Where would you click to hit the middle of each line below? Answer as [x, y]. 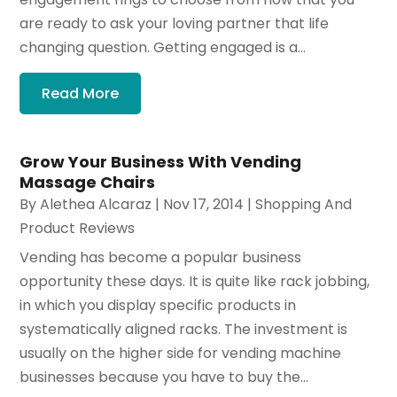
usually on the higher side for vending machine [181, 354]
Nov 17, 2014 [204, 205]
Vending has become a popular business [161, 258]
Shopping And [304, 205]
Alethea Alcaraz [96, 205]
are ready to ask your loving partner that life [175, 24]
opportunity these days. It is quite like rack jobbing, [195, 282]
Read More [81, 94]
